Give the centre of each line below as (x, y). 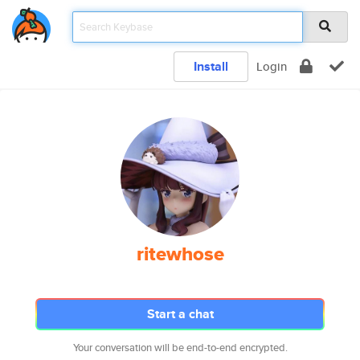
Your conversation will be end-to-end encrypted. (180, 348)
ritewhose (180, 254)
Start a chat (180, 314)
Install (211, 66)
